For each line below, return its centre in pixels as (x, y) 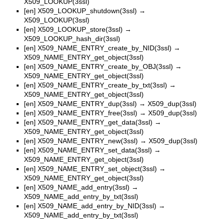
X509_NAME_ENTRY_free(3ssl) (88, 113)
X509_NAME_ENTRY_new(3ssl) (88, 141)
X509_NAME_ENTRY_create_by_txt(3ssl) (102, 85)
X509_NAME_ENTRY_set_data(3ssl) (95, 150)
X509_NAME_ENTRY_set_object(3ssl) (97, 168)
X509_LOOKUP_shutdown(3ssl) (87, 11)
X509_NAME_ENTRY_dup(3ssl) (87, 103)
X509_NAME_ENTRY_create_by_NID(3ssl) (105, 48)
